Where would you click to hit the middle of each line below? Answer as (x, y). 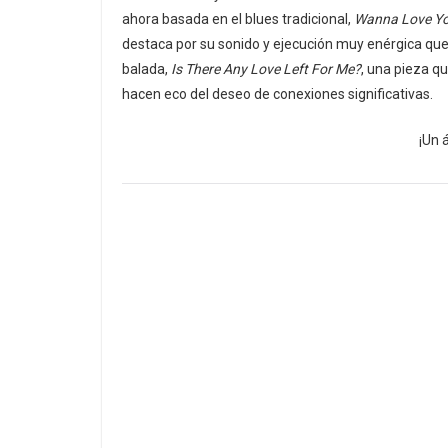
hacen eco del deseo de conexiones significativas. (277, 94)
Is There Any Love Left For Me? (266, 69)
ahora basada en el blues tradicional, (238, 19)
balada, (146, 69)
